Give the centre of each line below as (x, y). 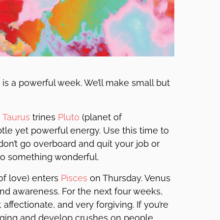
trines (44, 117)
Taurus (16, 117)
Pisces (74, 178)
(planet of (101, 117)
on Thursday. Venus (129, 178)
